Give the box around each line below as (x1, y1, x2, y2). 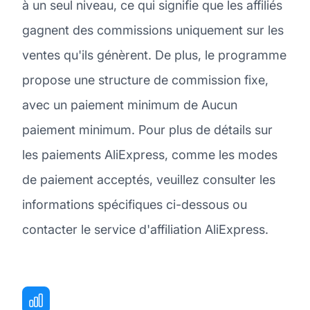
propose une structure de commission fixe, (22, 72, 268, 87)
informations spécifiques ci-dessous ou (22, 197, 247, 212)
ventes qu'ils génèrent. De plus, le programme (22, 47, 286, 62)
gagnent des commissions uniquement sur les (22, 22, 284, 37)
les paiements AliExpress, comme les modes (22, 147, 277, 162)
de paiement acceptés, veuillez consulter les (22, 172, 275, 187)
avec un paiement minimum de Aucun (22, 97, 237, 112)
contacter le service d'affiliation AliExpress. (22, 221, 268, 237)
